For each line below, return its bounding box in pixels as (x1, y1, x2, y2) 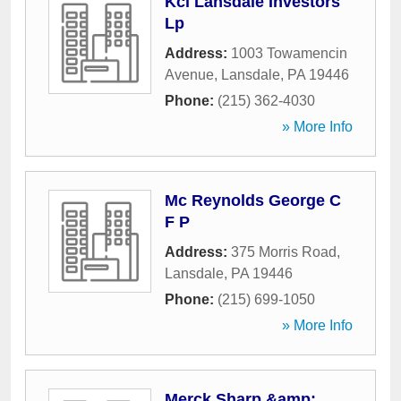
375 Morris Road (231, 244, 337, 260)
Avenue (165, 67, 214, 82)
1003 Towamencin (231, 46, 347, 61)
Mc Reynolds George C (165, 192, 341, 209)
